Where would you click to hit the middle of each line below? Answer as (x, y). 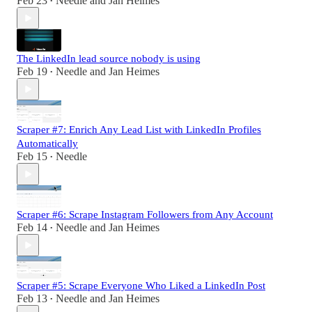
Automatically (47, 144)
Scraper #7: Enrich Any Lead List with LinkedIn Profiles (139, 130)
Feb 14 (32, 228)
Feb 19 (32, 72)
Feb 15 (32, 157)
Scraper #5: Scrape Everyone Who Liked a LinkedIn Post (141, 286)
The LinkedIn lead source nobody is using (109, 59)
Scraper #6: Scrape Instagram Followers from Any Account (145, 215)
